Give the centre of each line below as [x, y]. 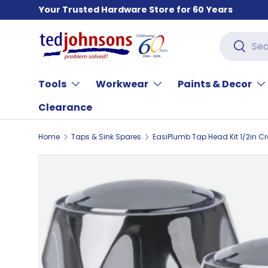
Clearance [65, 107]
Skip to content [90, 22]
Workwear [122, 84]
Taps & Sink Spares [106, 137]
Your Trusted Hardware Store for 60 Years [135, 10]
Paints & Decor [215, 84]
